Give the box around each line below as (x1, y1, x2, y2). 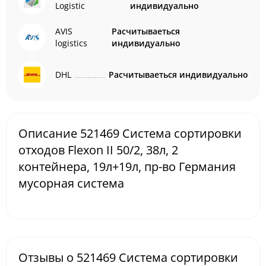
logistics (55, 37, 87, 49)
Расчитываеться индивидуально (109, 69, 248, 80)
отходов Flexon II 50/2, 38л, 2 (18, 142, 178, 158)
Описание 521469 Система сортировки (18, 125, 242, 141)
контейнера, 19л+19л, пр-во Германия (18, 159, 236, 175)
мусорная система (18, 175, 124, 191)
